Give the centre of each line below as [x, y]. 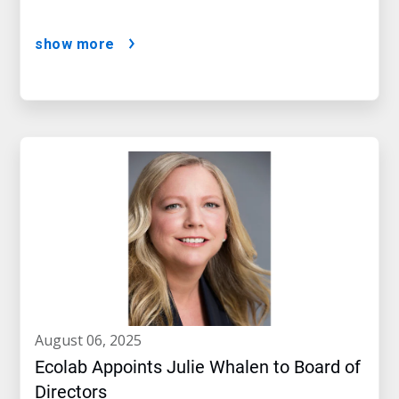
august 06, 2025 [93, 341]
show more [75, 45]
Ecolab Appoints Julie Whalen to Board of [198, 367]
